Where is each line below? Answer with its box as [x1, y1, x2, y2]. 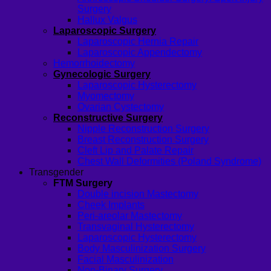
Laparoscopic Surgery [53, 25, 156, 36]
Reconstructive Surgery [53, 113, 163, 123]
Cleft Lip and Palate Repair [77, 145, 194, 156]
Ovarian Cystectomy [77, 102, 164, 113]
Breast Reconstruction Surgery [77, 134, 209, 145]
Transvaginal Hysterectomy [77, 221, 194, 232]
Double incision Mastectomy [77, 189, 198, 200]
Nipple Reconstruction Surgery [77, 123, 209, 134]
